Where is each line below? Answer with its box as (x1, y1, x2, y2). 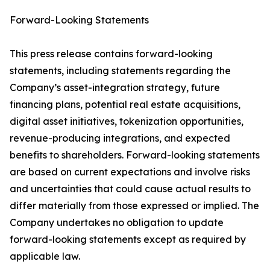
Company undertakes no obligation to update (10, 216, 224, 228)
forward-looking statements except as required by (10, 233, 246, 245)
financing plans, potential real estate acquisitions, (10, 98, 240, 110)
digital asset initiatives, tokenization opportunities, (10, 115, 243, 127)
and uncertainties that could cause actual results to (10, 183, 251, 195)
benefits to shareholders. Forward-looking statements (10, 149, 260, 161)
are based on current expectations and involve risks (10, 166, 250, 178)
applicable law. (10, 250, 80, 262)
